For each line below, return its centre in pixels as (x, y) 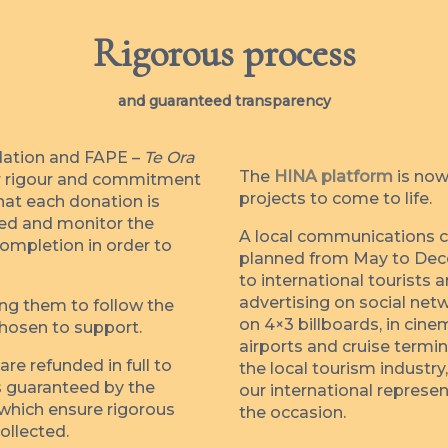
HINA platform (333, 176)
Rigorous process (224, 52)
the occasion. (292, 412)
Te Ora (169, 157)
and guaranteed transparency (224, 100)
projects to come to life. (335, 198)
